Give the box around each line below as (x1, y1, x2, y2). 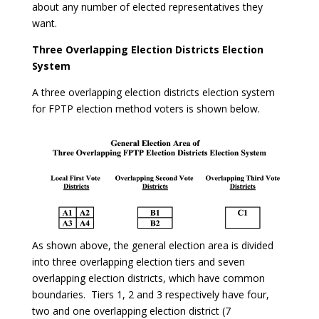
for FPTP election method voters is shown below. (31, 102, 260, 115)
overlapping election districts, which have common (31, 271, 265, 286)
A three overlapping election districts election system (31, 85, 275, 99)
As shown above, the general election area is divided (31, 239, 273, 253)
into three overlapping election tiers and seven (31, 255, 245, 269)
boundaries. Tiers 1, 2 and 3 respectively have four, (31, 288, 269, 302)
